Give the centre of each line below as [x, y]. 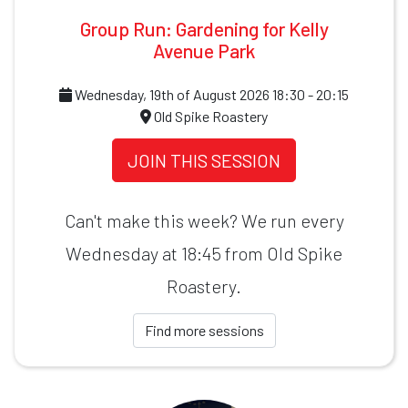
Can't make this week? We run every [204, 220]
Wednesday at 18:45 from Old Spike [204, 253]
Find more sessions [204, 330]
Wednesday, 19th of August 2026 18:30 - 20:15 [210, 94]
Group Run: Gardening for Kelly [204, 28]
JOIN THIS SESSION [204, 160]
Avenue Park [204, 50]
